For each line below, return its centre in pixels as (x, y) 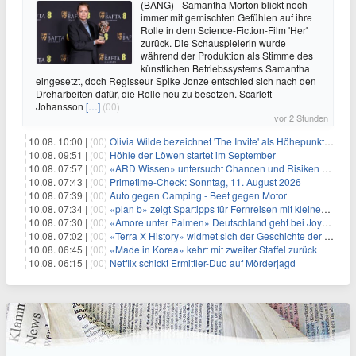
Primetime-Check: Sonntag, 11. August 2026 (205, 181)
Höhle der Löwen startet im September (193, 154)
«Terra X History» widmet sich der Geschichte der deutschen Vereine (217, 235)
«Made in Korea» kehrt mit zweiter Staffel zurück (213, 249)
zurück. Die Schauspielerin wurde (213, 42)
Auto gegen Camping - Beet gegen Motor (198, 195)
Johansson (61, 106)
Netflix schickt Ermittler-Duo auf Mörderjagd (203, 262)
